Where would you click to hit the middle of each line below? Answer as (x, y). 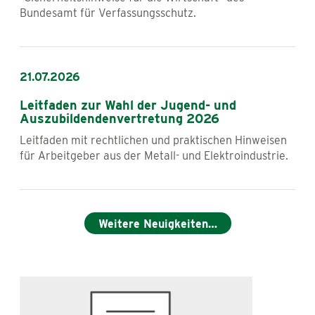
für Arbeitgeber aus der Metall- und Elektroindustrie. (154, 155)
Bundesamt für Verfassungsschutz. (108, 13)
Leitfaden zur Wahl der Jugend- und (128, 105)
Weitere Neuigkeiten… (157, 224)
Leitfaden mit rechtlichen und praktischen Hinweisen (153, 140)
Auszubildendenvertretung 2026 (120, 118)
